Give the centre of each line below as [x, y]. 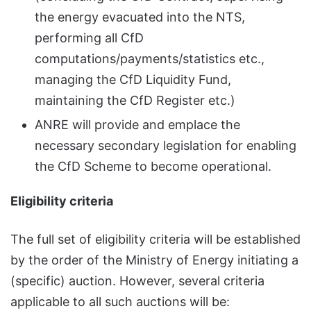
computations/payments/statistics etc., [150, 58]
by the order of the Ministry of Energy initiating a [154, 260]
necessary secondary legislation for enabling [166, 145]
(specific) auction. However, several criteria [137, 280]
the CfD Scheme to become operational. [153, 166]
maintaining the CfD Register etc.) [135, 100]
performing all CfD [89, 37]
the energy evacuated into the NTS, [140, 17]
